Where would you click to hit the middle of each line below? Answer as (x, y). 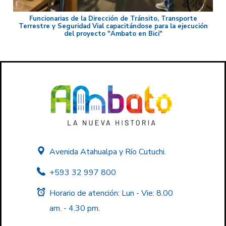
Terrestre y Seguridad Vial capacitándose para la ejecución (113, 26)
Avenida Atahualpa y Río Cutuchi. (107, 152)
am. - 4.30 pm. (74, 208)
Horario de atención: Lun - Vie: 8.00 (111, 193)
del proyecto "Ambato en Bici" (113, 34)
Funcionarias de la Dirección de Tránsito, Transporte (113, 18)
